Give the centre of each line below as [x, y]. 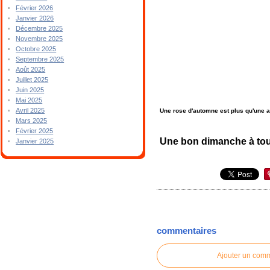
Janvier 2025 [35, 141]
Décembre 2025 [39, 28]
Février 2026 [35, 8]
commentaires [187, 231]
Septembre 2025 [40, 59]
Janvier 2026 [35, 18]
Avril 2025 [30, 110]
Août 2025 [31, 69]
